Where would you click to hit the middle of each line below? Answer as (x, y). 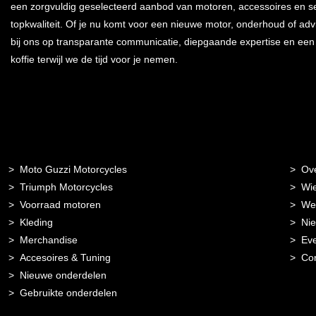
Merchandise (49, 239)
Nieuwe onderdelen (63, 275)
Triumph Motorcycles (67, 187)
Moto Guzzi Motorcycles (74, 169)
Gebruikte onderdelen (69, 292)
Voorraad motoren (61, 204)
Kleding (37, 222)
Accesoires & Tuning (66, 257)
